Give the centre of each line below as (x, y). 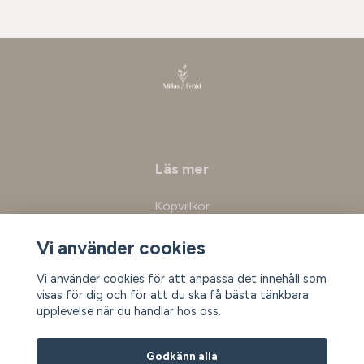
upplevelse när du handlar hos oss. (128, 311)
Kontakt (182, 232)
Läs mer (182, 169)
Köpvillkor (182, 206)
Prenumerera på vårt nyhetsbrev (182, 292)
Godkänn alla (182, 355)
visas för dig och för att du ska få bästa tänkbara (172, 295)
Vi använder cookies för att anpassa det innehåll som (181, 278)
